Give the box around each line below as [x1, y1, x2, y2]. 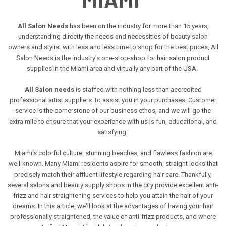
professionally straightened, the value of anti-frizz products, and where [10, 213, 216, 221]
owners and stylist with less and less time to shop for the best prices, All [8, 43, 218, 51]
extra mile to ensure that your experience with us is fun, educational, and [9, 118, 217, 126]
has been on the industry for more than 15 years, [68, 22, 209, 30]
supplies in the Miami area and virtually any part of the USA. [27, 65, 199, 73]
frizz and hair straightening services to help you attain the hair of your [13, 192, 213, 200]
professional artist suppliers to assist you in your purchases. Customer [10, 96, 216, 104]
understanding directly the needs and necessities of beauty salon [18, 33, 208, 41]
